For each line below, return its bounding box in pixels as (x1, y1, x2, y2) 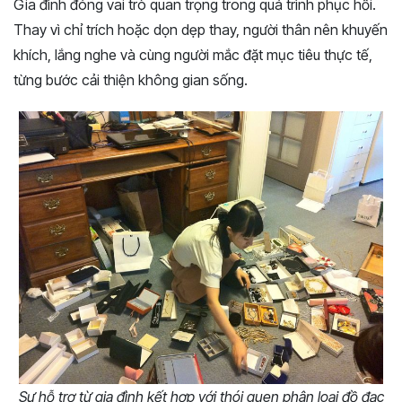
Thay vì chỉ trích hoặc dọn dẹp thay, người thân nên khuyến (13, 21, 388, 39)
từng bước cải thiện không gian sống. (13, 71, 248, 90)
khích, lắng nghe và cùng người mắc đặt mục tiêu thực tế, (13, 46, 372, 65)
